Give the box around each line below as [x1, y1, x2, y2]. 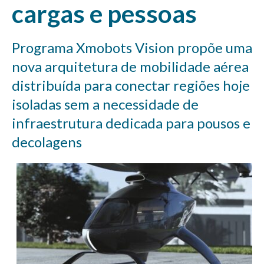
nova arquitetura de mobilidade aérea [12, 58, 249, 75]
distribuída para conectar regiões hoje [12, 77, 250, 94]
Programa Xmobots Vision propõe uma [12, 39, 252, 57]
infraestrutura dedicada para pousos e [12, 114, 250, 132]
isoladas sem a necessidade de [12, 95, 199, 113]
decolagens [12, 133, 82, 151]
